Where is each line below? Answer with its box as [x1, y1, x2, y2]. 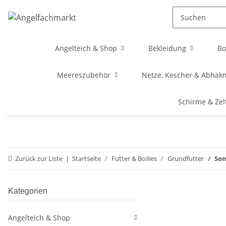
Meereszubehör [56, 70, 110, 80]
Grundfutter [167, 154, 204, 163]
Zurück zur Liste [15, 154, 63, 163]
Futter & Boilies [111, 154, 157, 163]
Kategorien [8, 187, 47, 195]
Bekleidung [148, 43, 186, 53]
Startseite [72, 154, 101, 163]
